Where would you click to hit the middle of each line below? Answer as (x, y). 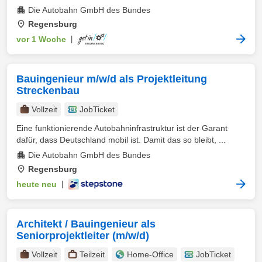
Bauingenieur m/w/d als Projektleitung (112, 79)
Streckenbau (48, 91)
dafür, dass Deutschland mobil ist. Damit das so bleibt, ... (121, 140)
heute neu (37, 184)
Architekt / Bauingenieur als (86, 224)
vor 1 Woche (41, 39)
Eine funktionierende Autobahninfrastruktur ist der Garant (122, 128)
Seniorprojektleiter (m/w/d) (83, 236)
